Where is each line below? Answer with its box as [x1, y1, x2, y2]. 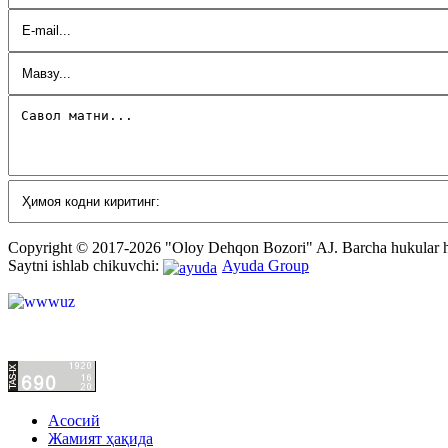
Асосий [48, 411, 100, 429]
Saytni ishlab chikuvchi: [8, 257, 163, 275]
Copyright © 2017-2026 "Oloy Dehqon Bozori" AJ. [8, 239, 342, 257]
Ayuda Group [222, 257, 309, 275]
